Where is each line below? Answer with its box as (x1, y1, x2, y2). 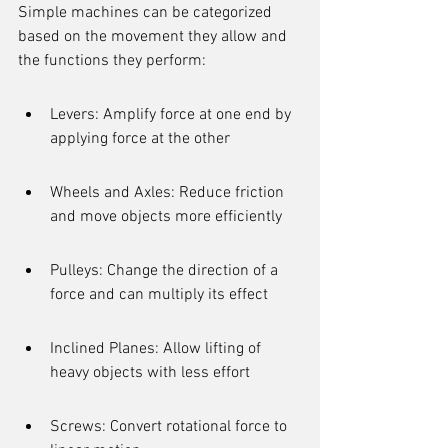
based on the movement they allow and (18, 27, 291, 47)
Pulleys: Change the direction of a (50, 261, 282, 281)
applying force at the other (50, 129, 230, 149)
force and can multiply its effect (50, 285, 268, 305)
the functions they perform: (18, 51, 206, 71)
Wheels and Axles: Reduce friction (50, 183, 288, 203)
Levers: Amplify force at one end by (50, 105, 295, 125)
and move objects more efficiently (50, 207, 282, 227)
